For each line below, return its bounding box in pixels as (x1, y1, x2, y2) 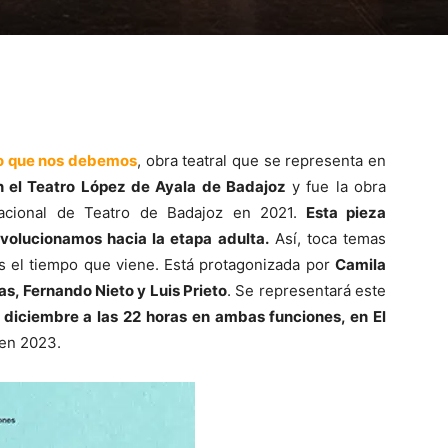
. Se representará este (227, 281, 386, 301)
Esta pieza (297, 203, 387, 223)
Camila (335, 255, 386, 275)
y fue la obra (285, 177, 387, 197)
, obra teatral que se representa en (136, 151, 386, 171)
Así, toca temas (268, 229, 387, 249)
